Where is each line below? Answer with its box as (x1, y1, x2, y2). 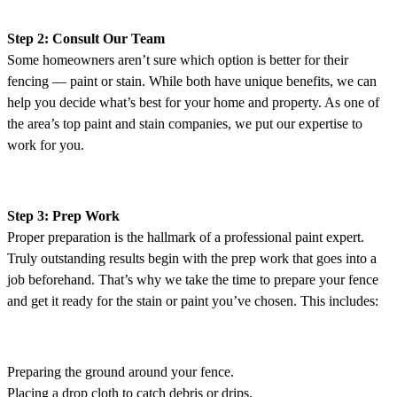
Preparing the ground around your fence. (7, 364, 234, 380)
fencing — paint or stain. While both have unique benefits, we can (7, 74, 377, 90)
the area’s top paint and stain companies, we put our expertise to (7, 116, 362, 132)
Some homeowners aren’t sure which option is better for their (7, 52, 348, 68)
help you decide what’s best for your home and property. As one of (7, 95, 379, 111)
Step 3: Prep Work (7, 208, 120, 224)
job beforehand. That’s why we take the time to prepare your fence (7, 272, 378, 288)
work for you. (7, 137, 84, 153)
